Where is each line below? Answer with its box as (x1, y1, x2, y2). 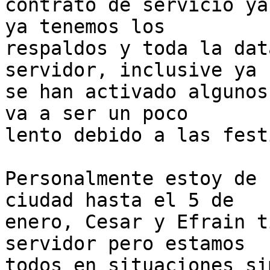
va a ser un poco (5, 102, 188, 125)
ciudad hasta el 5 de (5, 189, 234, 212)
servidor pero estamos (5, 233, 245, 255)
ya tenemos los (5, 16, 165, 38)
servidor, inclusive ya (5, 59, 257, 81)
